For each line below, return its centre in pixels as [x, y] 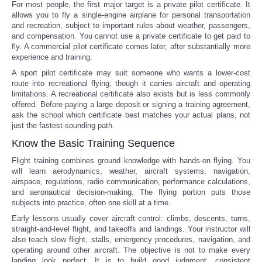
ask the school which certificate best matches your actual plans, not [131, 115]
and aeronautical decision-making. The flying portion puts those [131, 192]
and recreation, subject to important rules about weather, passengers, [131, 25]
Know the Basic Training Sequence [93, 143]
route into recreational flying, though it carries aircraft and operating [131, 83]
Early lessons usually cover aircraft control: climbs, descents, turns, [131, 218]
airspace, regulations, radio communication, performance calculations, [131, 181]
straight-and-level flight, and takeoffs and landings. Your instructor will [131, 229]
